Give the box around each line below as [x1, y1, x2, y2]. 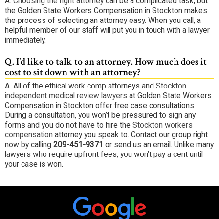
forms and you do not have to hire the [5, 120, 132, 130]
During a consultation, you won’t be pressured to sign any [5, 110, 196, 120]
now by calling [5, 140, 53, 150]
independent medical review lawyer [5, 91, 123, 101]
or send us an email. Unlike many [103, 140, 214, 150]
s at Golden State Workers [123, 91, 212, 101]
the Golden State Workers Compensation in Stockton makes [5, 5, 207, 15]
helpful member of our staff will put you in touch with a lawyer [5, 25, 210, 35]
